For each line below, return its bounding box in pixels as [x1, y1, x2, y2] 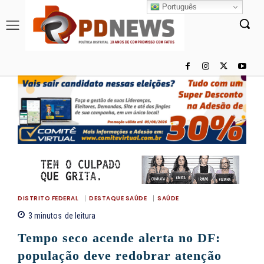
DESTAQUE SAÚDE [89, 194, 147, 203]
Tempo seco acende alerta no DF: [18, 230, 220, 246]
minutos [32, 211, 62, 221]
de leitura [65, 211, 95, 221]
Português [160, 2, 197, 11]
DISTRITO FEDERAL [18, 194, 78, 203]
